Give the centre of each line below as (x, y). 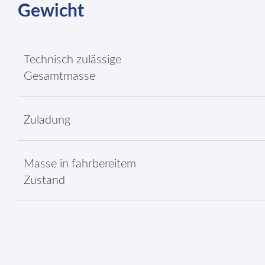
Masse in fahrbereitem (80, 164)
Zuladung (47, 120)
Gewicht (51, 11)
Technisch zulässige (72, 60)
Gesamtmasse (59, 76)
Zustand (44, 180)
